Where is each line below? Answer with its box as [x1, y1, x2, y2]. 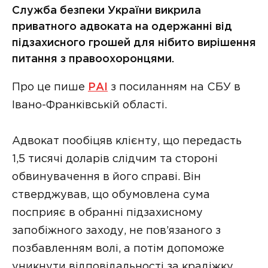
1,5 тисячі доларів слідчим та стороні [12, 154, 218, 165]
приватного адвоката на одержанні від [12, 22, 232, 32]
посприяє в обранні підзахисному [12, 208, 203, 218]
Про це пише [12, 82, 88, 92]
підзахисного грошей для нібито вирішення [12, 38, 256, 48]
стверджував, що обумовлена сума [12, 190, 210, 200]
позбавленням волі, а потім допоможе [12, 244, 224, 254]
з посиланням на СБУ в [108, 82, 240, 92]
